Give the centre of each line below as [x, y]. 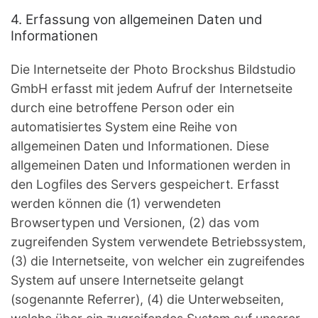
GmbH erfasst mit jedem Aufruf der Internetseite [152, 89]
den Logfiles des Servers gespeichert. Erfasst [145, 185]
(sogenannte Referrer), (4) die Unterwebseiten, [147, 300]
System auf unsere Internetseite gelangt [127, 280]
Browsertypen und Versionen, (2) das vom [135, 223]
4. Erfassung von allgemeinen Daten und [137, 20]
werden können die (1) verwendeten [116, 204]
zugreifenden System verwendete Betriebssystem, [158, 242]
